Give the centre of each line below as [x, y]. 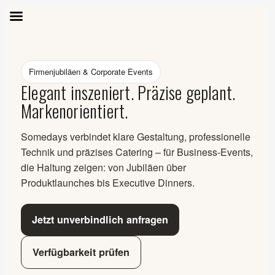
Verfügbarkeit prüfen [81, 252]
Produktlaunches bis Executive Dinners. [108, 183]
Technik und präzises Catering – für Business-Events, [137, 152]
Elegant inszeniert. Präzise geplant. [128, 92]
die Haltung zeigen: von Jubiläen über [103, 167]
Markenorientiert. [75, 111]
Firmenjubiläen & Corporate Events [91, 72]
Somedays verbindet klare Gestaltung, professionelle [136, 137]
